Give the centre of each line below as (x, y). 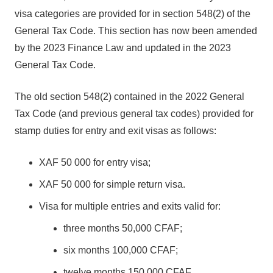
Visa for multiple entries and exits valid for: (130, 206)
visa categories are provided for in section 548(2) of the (133, 14)
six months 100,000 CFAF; (121, 250)
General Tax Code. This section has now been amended (136, 31)
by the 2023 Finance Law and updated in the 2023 (123, 48)
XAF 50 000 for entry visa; (95, 162)
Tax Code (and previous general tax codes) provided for (134, 114)
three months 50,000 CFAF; (123, 228)
